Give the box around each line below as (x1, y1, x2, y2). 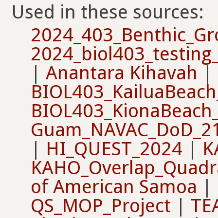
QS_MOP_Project (31, 194, 171, 217)
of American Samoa (31, 175, 197, 198)
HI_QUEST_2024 (46, 137, 182, 160)
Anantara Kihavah (46, 61, 198, 84)
